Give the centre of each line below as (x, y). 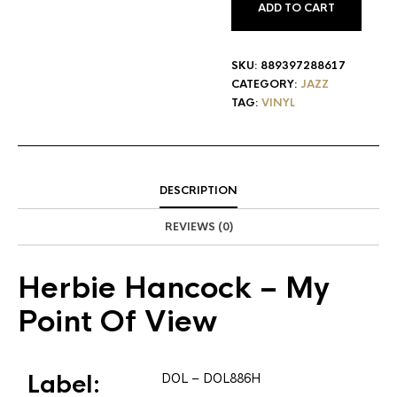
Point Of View (117, 322)
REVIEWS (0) (198, 226)
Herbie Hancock (135, 288)
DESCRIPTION (198, 190)
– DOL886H (224, 378)
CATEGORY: (266, 84)
